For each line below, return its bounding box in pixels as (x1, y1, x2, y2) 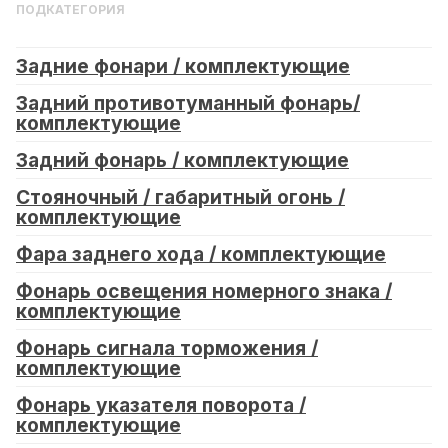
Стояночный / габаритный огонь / (16, 184, 345, 209)
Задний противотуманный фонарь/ (16, 90, 360, 115)
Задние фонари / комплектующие (16, 53, 350, 78)
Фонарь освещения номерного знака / (16, 278, 392, 303)
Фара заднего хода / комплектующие (16, 241, 386, 266)
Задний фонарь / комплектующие (16, 147, 349, 172)
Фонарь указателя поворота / (16, 392, 306, 417)
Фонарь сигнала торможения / (16, 335, 318, 360)
